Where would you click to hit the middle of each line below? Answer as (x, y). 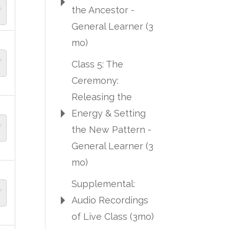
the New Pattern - (112, 130)
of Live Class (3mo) (113, 216)
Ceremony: (95, 81)
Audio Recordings (110, 200)
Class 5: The (98, 64)
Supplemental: (104, 184)
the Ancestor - (103, 10)
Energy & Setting (109, 113)
